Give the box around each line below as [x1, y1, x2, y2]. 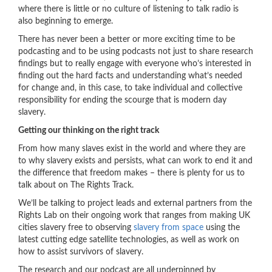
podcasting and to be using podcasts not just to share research [18, 47, 253, 56]
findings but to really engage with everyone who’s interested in [18, 59, 251, 68]
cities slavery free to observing [18, 223, 134, 232]
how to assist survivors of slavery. [18, 248, 143, 256]
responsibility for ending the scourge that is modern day [18, 96, 226, 104]
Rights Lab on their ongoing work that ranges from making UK [18, 211, 250, 220]
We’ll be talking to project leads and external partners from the [18, 199, 252, 208]
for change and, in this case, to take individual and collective [18, 84, 242, 92]
